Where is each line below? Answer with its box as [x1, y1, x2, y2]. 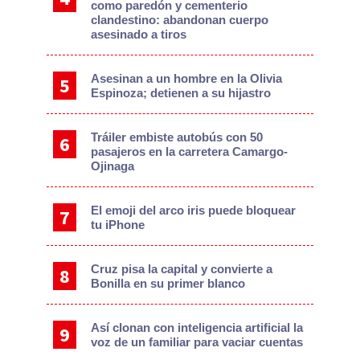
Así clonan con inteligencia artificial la [91, 321, 304, 335]
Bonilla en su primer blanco [91, 276, 246, 291]
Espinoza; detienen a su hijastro [91, 86, 272, 100]
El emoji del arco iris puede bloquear [91, 203, 297, 218]
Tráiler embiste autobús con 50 [91, 130, 264, 145]
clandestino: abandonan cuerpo [91, 13, 269, 27]
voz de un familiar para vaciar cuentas [91, 335, 304, 350]
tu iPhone [91, 218, 145, 232]
